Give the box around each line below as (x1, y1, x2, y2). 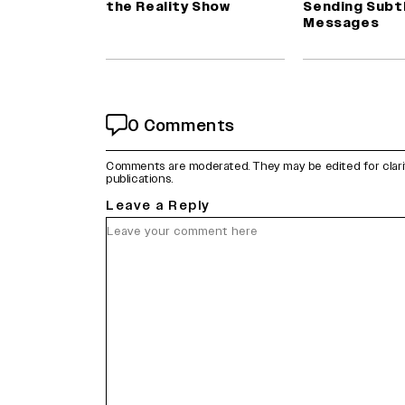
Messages (303, 14, 380, 33)
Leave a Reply (106, 197, 211, 215)
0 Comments (127, 113, 235, 137)
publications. (106, 171, 174, 188)
